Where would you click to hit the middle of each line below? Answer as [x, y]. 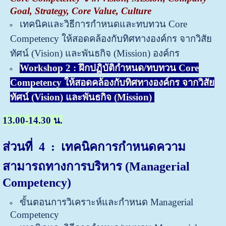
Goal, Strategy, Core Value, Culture [80, 11]
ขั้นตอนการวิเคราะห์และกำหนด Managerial [106, 202]
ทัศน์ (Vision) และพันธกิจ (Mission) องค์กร [95, 53]
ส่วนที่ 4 [26, 147]
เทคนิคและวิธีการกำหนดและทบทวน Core [103, 24]
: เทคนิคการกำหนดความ [118, 147]
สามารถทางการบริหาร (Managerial [96, 166]
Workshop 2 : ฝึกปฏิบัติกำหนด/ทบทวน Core [109, 68]
